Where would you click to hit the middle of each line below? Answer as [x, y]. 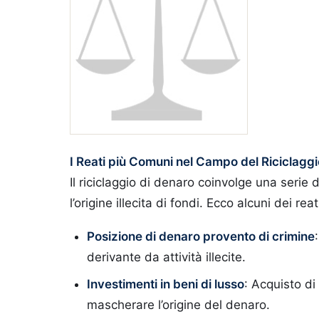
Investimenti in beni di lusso [166, 284]
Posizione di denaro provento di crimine [201, 236]
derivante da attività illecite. [166, 257]
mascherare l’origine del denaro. [178, 305]
